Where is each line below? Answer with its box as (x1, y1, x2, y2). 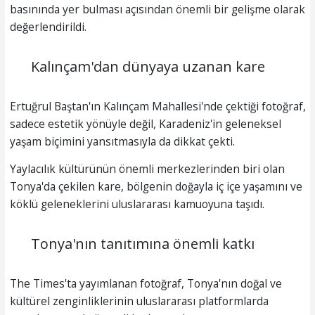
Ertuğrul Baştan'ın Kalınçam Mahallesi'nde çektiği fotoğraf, (9, 98, 306, 115)
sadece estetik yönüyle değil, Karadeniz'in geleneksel (9, 116, 281, 132)
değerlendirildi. (9, 19, 86, 35)
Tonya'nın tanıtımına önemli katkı (30, 233, 255, 253)
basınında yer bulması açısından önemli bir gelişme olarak (9, 1, 305, 18)
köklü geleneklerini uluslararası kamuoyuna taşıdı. (9, 195, 264, 212)
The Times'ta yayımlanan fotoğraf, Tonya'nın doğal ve (9, 275, 282, 291)
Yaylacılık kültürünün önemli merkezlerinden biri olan (9, 160, 285, 176)
